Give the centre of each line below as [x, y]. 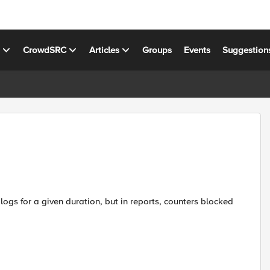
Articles [105, 50]
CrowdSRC [45, 50]
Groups [157, 50]
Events [197, 50]
